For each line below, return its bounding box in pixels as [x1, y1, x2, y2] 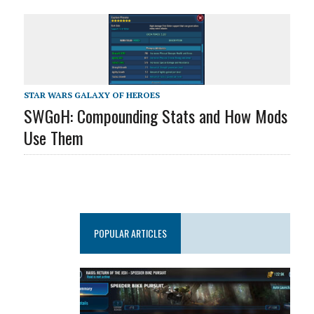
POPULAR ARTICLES [94, 225, 168, 240]
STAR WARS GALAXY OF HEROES [23, 89, 160, 100]
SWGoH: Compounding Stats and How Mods [23, 102, 287, 128]
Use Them [23, 124, 83, 150]
